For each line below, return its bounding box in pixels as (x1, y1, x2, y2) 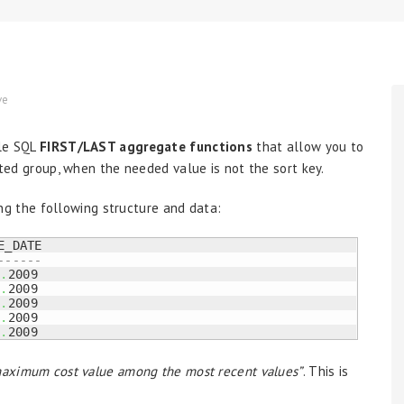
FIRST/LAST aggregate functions (40, 138, 252, 155)
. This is (302, 362, 349, 380)
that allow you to (252, 138, 364, 155)
